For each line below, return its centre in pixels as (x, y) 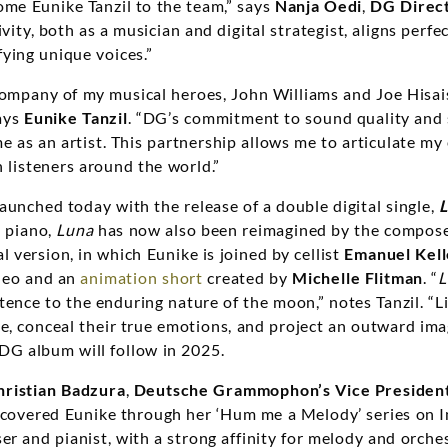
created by (247, 278)
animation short (141, 278)
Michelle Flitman (358, 278)
